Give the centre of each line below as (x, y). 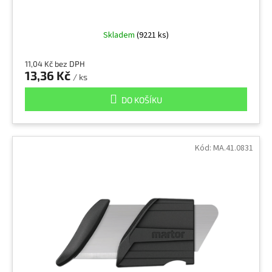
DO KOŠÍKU (142, 100)
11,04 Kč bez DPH (55, 64)
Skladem (120, 36)
